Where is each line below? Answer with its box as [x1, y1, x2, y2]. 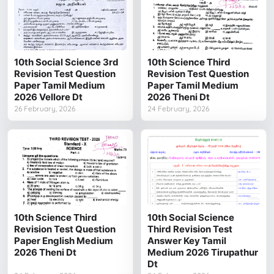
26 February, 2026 [14, 104, 76, 114]
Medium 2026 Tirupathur [147, 246, 259, 259]
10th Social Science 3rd [14, 56, 119, 68]
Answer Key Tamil [147, 235, 227, 247]
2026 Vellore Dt [14, 91, 83, 103]
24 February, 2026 [147, 104, 210, 114]
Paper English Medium [14, 235, 114, 247]
